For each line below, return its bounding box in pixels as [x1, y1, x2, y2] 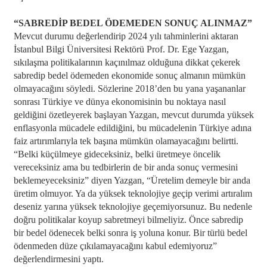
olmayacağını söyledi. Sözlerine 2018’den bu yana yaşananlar [13, 83, 246, 94]
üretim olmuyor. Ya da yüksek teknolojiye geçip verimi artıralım [13, 188, 252, 198]
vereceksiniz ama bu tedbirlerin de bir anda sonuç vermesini [13, 162, 238, 172]
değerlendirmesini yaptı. [13, 254, 104, 264]
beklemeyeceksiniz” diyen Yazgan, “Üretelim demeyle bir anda [13, 175, 250, 185]
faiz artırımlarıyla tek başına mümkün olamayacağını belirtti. [13, 136, 238, 146]
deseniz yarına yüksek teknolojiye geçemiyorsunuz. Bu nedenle [13, 201, 252, 212]
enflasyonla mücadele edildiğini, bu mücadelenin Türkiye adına [13, 123, 252, 133]
